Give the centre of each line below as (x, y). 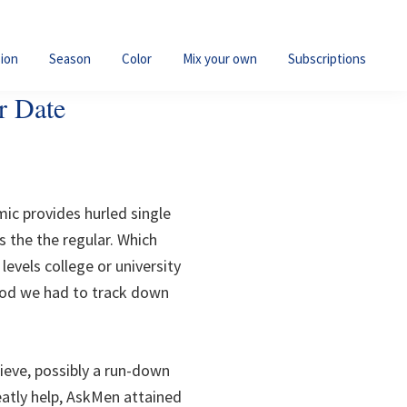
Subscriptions (327, 59)
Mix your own (220, 59)
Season (70, 59)
